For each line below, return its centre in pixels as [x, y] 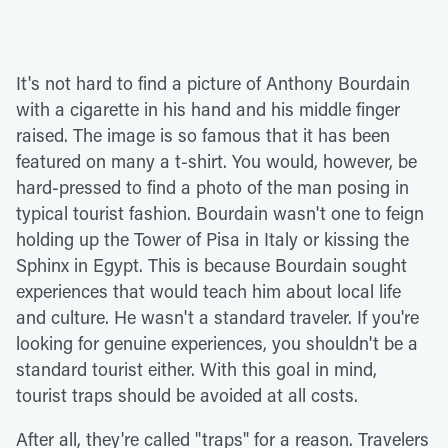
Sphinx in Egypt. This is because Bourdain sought [211, 265]
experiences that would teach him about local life [208, 291]
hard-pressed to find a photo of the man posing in [212, 187]
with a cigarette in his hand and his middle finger [208, 109]
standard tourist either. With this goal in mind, [196, 369]
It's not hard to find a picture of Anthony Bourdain [213, 83]
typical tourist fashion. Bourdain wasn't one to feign [220, 213]
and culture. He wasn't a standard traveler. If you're [217, 317]
